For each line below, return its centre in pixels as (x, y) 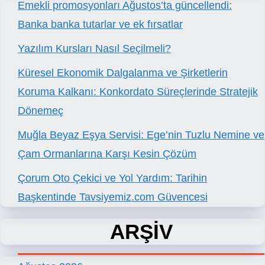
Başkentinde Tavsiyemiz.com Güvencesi (113, 197)
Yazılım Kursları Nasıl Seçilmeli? (94, 49)
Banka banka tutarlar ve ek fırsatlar (100, 25)
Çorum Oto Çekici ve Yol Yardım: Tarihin (112, 178)
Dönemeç (41, 111)
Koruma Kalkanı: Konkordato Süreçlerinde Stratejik (138, 92)
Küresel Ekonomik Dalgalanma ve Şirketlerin (123, 73)
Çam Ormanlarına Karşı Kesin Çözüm (107, 154)
